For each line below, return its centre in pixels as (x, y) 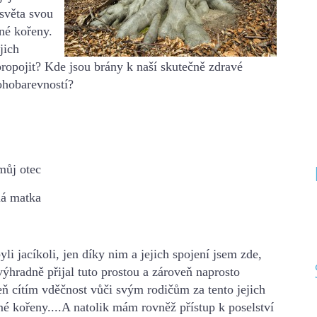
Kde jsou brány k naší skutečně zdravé (144, 66)
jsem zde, (237, 254)
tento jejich (235, 289)
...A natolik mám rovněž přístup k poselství (162, 307)
